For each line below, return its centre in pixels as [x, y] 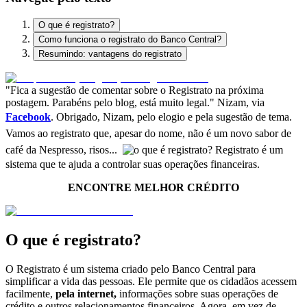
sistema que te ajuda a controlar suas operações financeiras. [133, 164]
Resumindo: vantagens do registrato [110, 54]
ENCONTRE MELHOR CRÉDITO [153, 188]
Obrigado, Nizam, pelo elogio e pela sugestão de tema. [174, 117]
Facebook [28, 117]
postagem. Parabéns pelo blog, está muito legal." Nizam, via [135, 103]
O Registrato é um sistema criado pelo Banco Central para [131, 269]
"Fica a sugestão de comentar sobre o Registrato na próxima [135, 90]
